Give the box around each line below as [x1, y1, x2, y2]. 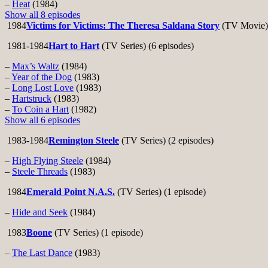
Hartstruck [12, 93, 51, 104]
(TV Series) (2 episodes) [119, 135, 214, 146]
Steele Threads [12, 166, 68, 177]
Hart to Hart [48, 41, 99, 51]
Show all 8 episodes [5, 10, 80, 20]
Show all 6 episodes [5, 115, 80, 126]
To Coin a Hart [12, 104, 69, 115]
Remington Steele [48, 135, 119, 146]
